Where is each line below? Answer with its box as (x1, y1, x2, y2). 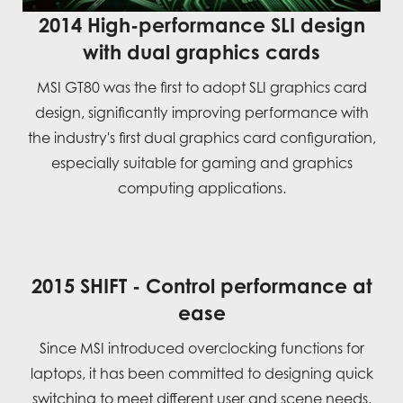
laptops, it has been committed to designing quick (30, 364, 373, 383)
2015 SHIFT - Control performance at (31, 273, 372, 299)
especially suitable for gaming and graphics (50, 154, 353, 173)
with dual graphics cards (83, 40, 320, 65)
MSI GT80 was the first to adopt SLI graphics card (36, 78, 367, 97)
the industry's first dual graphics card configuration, (27, 129, 376, 148)
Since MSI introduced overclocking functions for (39, 339, 364, 358)
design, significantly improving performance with (34, 103, 369, 122)
